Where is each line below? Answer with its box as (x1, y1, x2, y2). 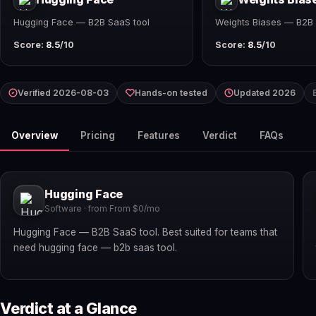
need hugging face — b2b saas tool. (13, 242, 177, 254)
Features (138, 129, 180, 141)
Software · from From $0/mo (44, 204, 160, 214)
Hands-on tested (135, 87, 207, 98)
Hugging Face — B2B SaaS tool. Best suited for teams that (13, 226, 277, 238)
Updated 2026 (233, 87, 296, 98)
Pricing (80, 129, 115, 141)
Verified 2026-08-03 (18, 87, 109, 98)
